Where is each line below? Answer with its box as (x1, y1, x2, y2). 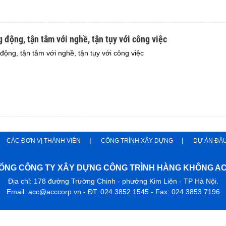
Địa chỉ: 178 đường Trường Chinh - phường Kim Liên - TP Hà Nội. (8, 177, 218, 185)
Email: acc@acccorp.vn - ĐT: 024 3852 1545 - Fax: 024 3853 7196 (6, 188, 220, 196)
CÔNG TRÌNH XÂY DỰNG (101, 137, 173, 144)
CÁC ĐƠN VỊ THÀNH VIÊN (7, 137, 81, 144)
